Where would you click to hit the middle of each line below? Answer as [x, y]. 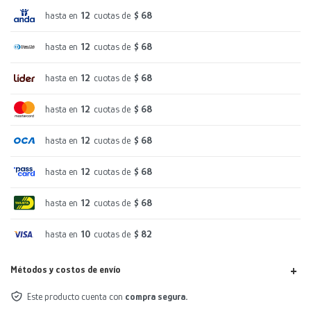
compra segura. [156, 296]
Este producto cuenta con [76, 296]
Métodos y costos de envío [66, 269]
